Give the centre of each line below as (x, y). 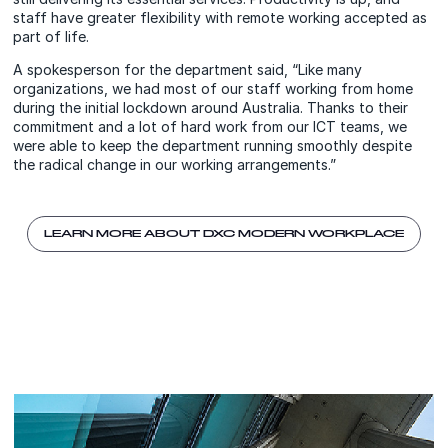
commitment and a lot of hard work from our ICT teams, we (210, 126)
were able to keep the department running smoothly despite (213, 145)
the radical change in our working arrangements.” (175, 164)
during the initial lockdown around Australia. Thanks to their (211, 107)
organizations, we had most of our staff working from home (213, 88)
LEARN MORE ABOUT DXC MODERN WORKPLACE (224, 233)
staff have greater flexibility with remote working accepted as (220, 17)
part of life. (51, 36)
